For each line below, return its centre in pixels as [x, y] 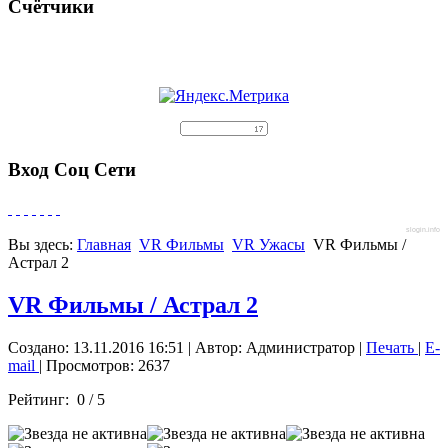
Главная [104, 244]
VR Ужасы [268, 244]
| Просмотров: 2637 [104, 365]
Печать [392, 347]
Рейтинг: [42, 399]
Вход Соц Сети [72, 170]
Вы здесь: [42, 244]
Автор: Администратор [275, 347]
